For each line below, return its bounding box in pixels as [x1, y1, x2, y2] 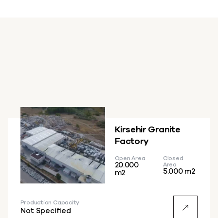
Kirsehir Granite [114, 126, 181, 135]
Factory [114, 137, 149, 146]
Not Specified [20, 207, 71, 215]
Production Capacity [20, 200, 80, 206]
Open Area [114, 155, 145, 162]
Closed [163, 155, 183, 162]
